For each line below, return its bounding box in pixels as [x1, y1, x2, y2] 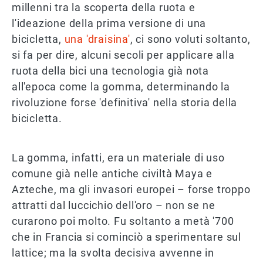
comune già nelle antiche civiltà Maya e [12, 167, 213, 180]
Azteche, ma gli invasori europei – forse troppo [12, 183, 251, 196]
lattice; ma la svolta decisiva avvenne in [12, 247, 214, 259]
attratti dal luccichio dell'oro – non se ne [12, 199, 215, 212]
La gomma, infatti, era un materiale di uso [12, 151, 225, 164]
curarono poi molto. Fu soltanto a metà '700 [12, 215, 234, 228]
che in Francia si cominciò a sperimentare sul [12, 231, 241, 244]
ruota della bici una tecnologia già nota [12, 65, 209, 77]
